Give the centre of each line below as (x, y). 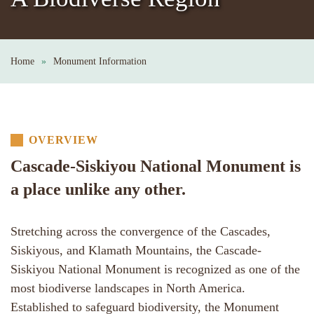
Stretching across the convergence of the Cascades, (141, 231)
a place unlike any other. (98, 189)
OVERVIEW (64, 140)
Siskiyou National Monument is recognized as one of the (155, 269)
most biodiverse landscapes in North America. (128, 288)
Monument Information (100, 61)
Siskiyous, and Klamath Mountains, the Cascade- (136, 250)
